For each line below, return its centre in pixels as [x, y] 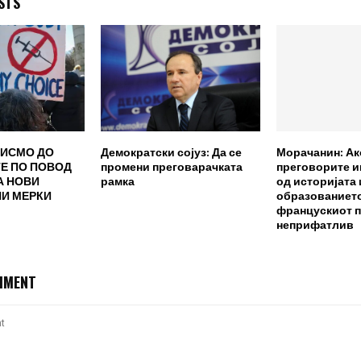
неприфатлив [315, 226]
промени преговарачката [172, 168]
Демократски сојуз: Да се [171, 153]
